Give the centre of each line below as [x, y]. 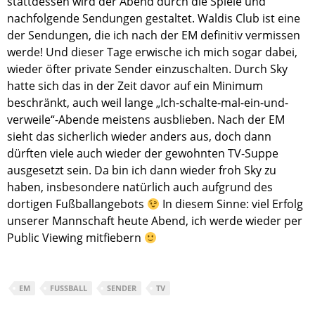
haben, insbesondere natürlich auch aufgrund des [140, 187]
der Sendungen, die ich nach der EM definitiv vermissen [154, 36]
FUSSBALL [66, 288]
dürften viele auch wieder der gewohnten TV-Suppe [143, 154]
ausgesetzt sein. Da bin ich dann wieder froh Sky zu [142, 171]
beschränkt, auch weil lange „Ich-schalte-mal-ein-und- [148, 103]
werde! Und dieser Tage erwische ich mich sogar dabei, [152, 52]
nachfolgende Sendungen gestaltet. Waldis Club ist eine [154, 19]
